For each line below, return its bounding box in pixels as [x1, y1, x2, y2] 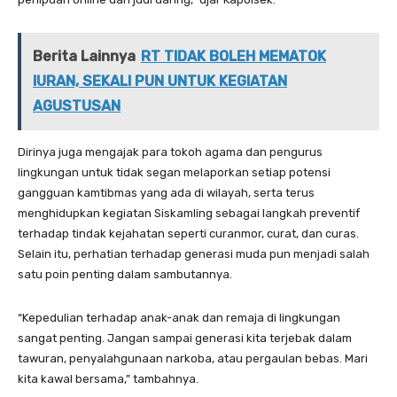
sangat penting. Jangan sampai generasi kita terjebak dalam [18, 331, 352, 346]
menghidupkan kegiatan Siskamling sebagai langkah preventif [18, 206, 360, 221]
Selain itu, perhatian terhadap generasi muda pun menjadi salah [18, 247, 370, 261]
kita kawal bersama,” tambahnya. [18, 372, 198, 386]
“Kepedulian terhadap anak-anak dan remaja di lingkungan [18, 311, 340, 325]
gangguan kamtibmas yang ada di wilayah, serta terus [18, 186, 315, 200]
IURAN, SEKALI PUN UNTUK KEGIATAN [33, 73, 287, 90]
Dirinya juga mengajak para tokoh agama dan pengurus [18, 145, 323, 160]
